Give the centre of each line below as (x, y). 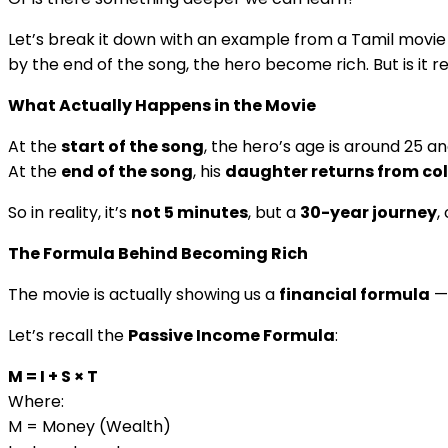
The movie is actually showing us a (143, 294)
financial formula (354, 294)
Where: (36, 401)
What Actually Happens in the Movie (162, 105)
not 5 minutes (189, 212)
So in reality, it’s (69, 212)
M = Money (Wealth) (89, 426)
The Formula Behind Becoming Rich (158, 253)
